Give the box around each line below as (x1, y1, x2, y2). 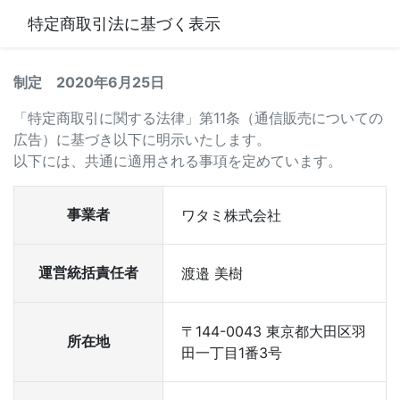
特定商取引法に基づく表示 (28, 14, 221, 33)
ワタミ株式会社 (181, 206, 281, 224)
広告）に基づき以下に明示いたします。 (13, 130, 271, 148)
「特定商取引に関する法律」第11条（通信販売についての (13, 109, 383, 127)
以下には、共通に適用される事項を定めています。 (13, 152, 342, 170)
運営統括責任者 (38, 263, 138, 281)
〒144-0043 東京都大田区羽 (181, 322, 366, 340)
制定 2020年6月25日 (13, 73, 164, 91)
